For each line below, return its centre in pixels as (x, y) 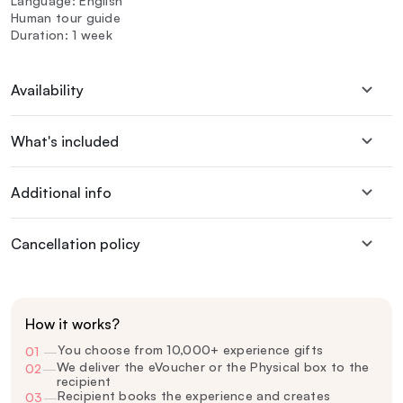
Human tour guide (66, 18)
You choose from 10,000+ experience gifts (191, 350)
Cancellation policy (76, 244)
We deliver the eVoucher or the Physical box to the (213, 367)
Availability (47, 90)
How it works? (72, 324)
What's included (65, 142)
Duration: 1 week (62, 35)
